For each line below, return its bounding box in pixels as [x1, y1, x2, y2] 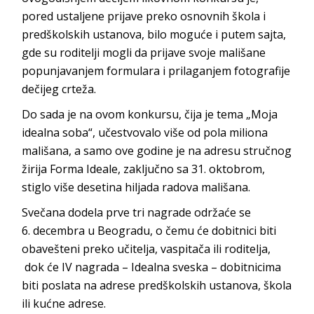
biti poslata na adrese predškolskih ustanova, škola [22, 277, 292, 293]
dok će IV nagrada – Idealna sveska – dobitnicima [22, 259, 282, 275]
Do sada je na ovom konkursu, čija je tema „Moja [22, 106, 278, 122]
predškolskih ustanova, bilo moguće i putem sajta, [22, 26, 287, 42]
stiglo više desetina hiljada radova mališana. [22, 179, 251, 195]
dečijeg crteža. [22, 81, 97, 97]
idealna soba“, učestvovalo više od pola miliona [22, 124, 268, 140]
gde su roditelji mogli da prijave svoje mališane [22, 44, 266, 60]
